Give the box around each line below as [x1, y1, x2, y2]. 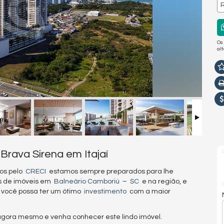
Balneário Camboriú [54, 178, 119, 185]
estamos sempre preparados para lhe [46, 168, 173, 175]
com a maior [126, 188, 170, 195]
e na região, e [139, 178, 187, 185]
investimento [84, 188, 126, 195]
